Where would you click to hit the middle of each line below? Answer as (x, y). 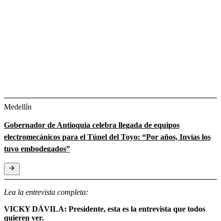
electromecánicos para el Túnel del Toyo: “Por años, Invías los (107, 137)
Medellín (18, 107)
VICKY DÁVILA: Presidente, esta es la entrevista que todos (105, 209)
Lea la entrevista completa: (46, 192)
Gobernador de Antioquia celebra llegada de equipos (92, 125)
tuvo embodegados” (37, 148)
